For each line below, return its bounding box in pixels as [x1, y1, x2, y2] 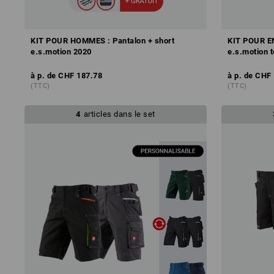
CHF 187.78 [58, 70, 103, 80]
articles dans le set [83, 109, 155, 119]
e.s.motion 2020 [31, 46, 92, 56]
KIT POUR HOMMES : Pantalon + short [31, 35, 175, 45]
